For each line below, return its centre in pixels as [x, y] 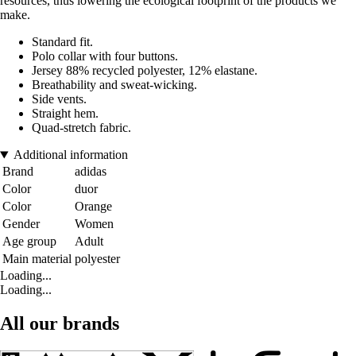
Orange [93, 207]
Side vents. [59, 99]
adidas [91, 172]
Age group [29, 242]
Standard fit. [62, 42]
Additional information [70, 155]
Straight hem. [65, 114]
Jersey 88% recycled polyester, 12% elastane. [145, 71]
